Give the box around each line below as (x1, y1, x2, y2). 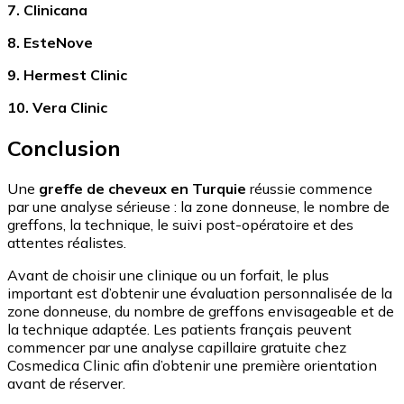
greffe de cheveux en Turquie (39, 179, 246, 197)
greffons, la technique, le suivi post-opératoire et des (7, 215, 353, 234)
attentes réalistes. (7, 233, 126, 252)
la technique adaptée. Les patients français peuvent (7, 319, 352, 338)
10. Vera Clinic (7, 97, 107, 116)
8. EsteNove (7, 32, 93, 51)
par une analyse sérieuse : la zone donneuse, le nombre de (7, 197, 390, 216)
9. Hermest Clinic (7, 65, 127, 84)
